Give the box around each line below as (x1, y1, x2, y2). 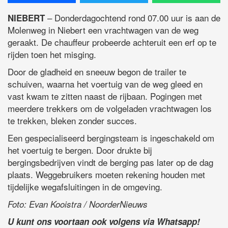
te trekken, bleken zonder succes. (8, 113, 137, 127)
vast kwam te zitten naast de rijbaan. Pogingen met (8, 89, 202, 102)
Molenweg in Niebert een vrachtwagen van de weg (8, 23, 198, 36)
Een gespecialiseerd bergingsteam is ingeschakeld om (8, 131, 214, 144)
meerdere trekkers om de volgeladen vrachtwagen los (8, 101, 212, 115)
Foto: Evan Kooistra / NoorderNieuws (8, 197, 148, 210)
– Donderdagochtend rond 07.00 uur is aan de (45, 11, 220, 24)
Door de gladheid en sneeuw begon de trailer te (8, 65, 186, 78)
